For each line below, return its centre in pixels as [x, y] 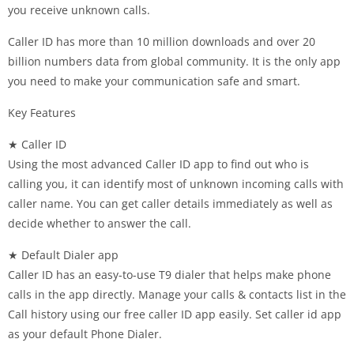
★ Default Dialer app [63, 255]
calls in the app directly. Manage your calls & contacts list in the [177, 294]
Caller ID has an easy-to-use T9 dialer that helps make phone [169, 275]
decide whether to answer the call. [100, 223]
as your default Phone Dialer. [85, 334]
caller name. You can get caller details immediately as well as [170, 203]
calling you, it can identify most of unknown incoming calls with [176, 184]
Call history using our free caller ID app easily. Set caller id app [175, 314]
